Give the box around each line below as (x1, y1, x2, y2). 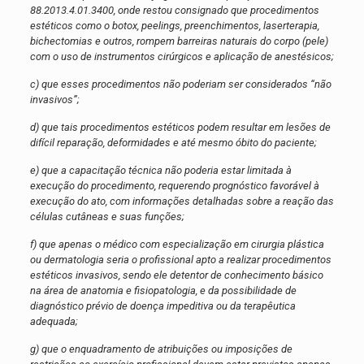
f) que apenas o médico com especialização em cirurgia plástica (29, 238, 324, 251)
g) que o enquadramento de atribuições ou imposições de (29, 343, 292, 356)
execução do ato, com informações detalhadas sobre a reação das (29, 195, 334, 208)
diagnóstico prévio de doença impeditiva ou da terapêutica (29, 300, 296, 313)
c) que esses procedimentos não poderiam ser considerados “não (29, 78, 331, 91)
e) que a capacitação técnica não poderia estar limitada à (29, 164, 292, 177)
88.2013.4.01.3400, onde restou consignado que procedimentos (29, 4, 319, 17)
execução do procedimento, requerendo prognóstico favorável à (29, 180, 319, 193)
